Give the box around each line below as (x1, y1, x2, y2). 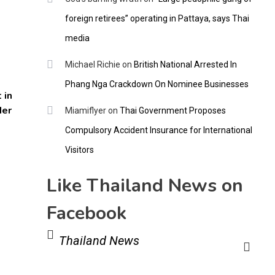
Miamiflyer (64, 106, 106, 116)
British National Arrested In (133, 60, 237, 70)
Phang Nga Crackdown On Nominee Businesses (64, 79, 249, 90)
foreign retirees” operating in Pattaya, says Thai (64, 14, 249, 24)
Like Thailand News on (46, 173, 243, 199)
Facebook (46, 201, 126, 227)
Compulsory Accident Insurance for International (64, 125, 252, 136)
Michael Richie (64, 60, 120, 70)
